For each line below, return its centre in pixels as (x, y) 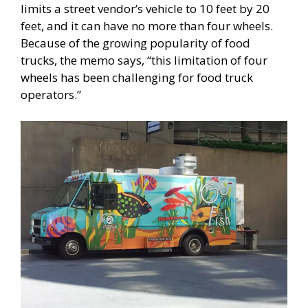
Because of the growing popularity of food (135, 43)
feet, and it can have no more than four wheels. (147, 26)
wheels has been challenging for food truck (137, 78)
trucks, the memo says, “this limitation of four (144, 60)
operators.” (51, 95)
